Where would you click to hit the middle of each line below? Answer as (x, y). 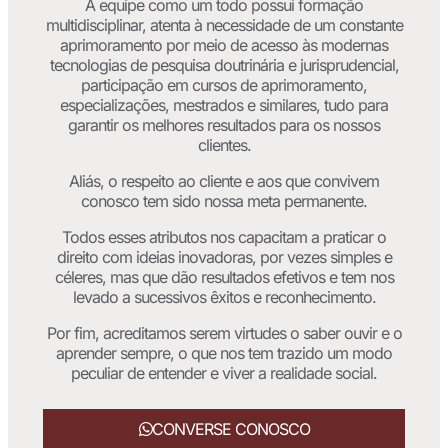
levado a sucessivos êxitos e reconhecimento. (224, 297)
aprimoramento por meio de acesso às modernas (224, 45)
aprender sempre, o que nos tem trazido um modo (224, 353)
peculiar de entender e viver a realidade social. (224, 373)
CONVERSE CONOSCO (230, 429)
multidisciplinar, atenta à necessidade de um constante (224, 25)
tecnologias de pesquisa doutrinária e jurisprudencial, (224, 65)
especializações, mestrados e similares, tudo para (224, 105)
